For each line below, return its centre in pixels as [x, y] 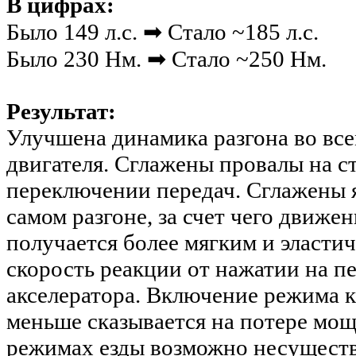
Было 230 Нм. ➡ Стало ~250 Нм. [166, 59]
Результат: [61, 112]
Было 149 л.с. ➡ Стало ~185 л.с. [163, 32]
